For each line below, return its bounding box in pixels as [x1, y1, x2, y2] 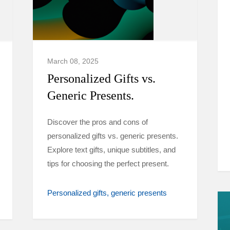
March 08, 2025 [47, 57, 99, 65]
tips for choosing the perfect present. [47, 159, 169, 168]
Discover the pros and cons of [47, 118, 148, 126]
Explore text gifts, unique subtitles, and [47, 145, 176, 154]
